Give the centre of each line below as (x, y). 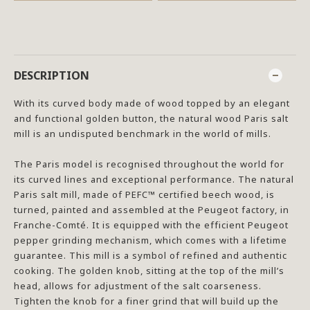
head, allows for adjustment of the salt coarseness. (138, 286)
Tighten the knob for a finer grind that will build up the (146, 301)
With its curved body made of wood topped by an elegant (152, 103)
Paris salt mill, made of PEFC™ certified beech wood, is (144, 194)
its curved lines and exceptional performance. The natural (154, 179)
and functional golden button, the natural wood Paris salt (151, 118)
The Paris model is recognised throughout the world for (149, 164)
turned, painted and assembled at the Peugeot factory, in (152, 210)
